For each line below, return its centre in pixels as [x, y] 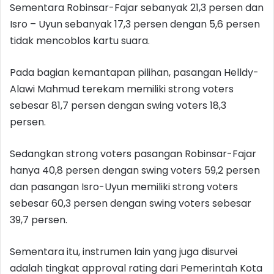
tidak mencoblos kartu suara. [80, 40]
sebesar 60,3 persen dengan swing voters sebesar [131, 203]
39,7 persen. [39, 220]
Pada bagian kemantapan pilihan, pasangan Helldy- [134, 72]
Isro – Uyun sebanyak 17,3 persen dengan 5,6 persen [135, 24]
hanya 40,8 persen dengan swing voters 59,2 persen [135, 170]
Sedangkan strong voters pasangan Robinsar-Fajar [133, 154]
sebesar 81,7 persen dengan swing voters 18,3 [118, 105]
